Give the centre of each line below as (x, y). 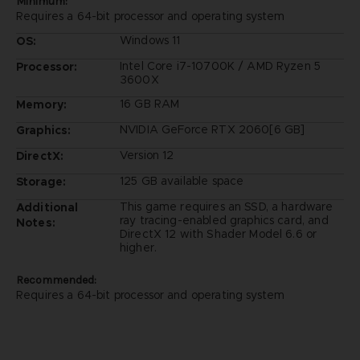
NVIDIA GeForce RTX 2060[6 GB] (212, 129)
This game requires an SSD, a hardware (226, 206)
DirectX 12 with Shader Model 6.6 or (218, 233)
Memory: (41, 104)
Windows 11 (150, 40)
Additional (47, 207)
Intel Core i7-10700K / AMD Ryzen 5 (220, 65)
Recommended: (56, 280)
